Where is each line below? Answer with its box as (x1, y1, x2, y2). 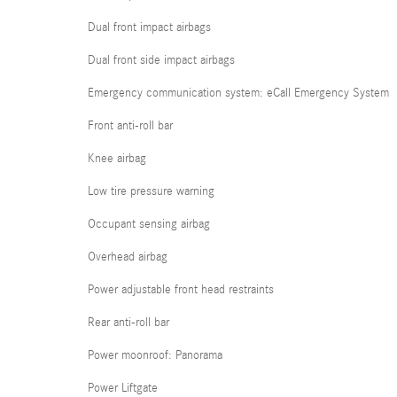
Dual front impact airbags (88, 20, 211, 35)
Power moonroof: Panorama (88, 348, 222, 362)
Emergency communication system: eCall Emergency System (88, 86, 389, 100)
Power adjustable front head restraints (88, 283, 274, 297)
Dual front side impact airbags (88, 53, 235, 67)
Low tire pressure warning (88, 184, 214, 198)
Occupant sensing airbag (88, 217, 210, 231)
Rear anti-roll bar (88, 315, 169, 330)
